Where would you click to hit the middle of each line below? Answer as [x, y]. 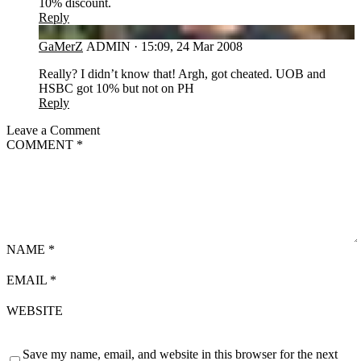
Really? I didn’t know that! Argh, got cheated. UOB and [182, 73]
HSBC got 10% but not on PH [116, 88]
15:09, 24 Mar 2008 [192, 46]
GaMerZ [61, 46]
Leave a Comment [53, 130]
